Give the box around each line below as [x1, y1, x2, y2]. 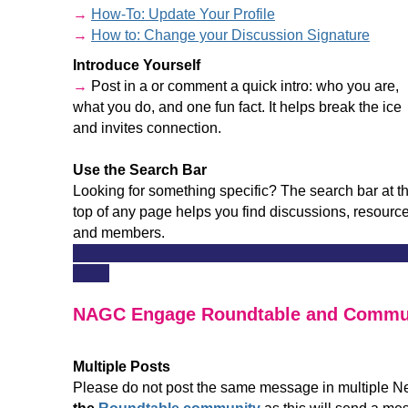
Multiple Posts [73, 359, 170, 374]
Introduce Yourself [73, 57, 200, 73]
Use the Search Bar [73, 162, 207, 178]
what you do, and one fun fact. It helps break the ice [73, 99, 402, 115]
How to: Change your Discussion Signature [91, 27, 370, 43]
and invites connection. [73, 120, 221, 136]
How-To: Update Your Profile [91, 6, 275, 22]
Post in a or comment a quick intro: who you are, [91, 78, 399, 94]
